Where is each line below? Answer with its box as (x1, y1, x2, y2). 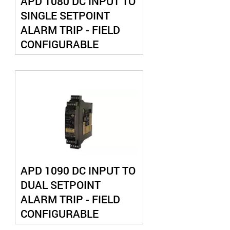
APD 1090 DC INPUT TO (20, 163, 136, 178)
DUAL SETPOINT (20, 178, 101, 192)
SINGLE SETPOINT (20, 8, 110, 23)
